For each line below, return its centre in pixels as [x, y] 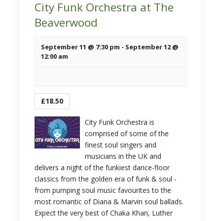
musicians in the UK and [123, 156]
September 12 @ [152, 47]
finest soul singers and [120, 145]
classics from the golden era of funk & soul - [106, 179]
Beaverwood [66, 22]
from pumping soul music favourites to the [103, 190]
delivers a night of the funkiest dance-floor [102, 167]
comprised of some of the [127, 133]
